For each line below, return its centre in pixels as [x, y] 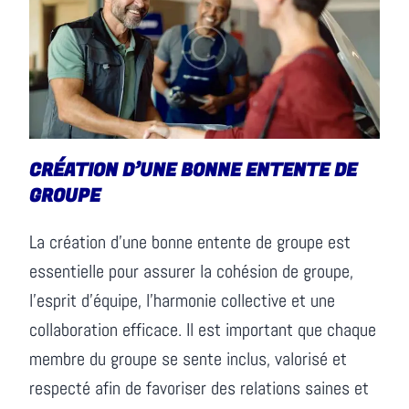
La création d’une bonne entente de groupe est [190, 242]
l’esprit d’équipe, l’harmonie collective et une [183, 301]
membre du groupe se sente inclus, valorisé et [189, 359]
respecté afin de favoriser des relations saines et [199, 388]
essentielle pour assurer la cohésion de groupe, [192, 272]
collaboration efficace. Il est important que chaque [203, 330]
